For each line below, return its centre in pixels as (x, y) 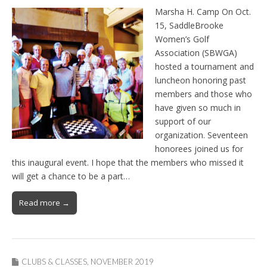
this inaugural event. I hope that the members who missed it (128, 162)
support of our (183, 121)
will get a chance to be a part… (71, 176)
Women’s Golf (182, 39)
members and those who (204, 94)
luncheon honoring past (201, 80)
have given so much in (198, 107)
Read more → (44, 202)
